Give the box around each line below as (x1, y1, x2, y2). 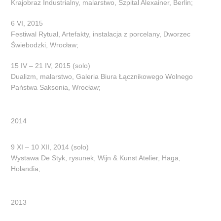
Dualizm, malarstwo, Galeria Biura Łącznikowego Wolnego (11, 72, 193, 80)
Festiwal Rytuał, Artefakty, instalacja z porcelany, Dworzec (11, 30, 191, 38)
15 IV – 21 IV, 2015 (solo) (11, 61, 91, 70)
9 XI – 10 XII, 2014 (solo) (11, 143, 89, 151)
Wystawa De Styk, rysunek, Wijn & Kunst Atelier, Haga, (11, 153, 181, 162)
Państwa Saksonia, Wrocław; (11, 83, 101, 91)
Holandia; (11, 164, 41, 173)
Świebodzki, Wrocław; (11, 40, 79, 49)
